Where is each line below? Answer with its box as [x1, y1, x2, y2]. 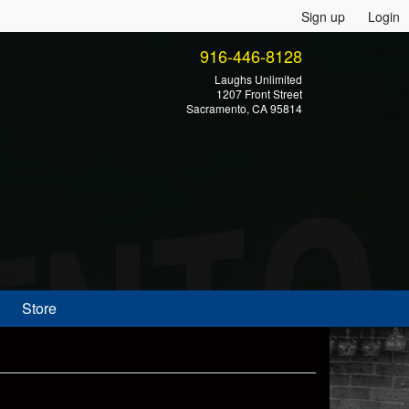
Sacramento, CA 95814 [186, 100, 302, 116]
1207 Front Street [216, 86, 302, 101]
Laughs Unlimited [215, 71, 302, 87]
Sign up [300, 7, 345, 26]
